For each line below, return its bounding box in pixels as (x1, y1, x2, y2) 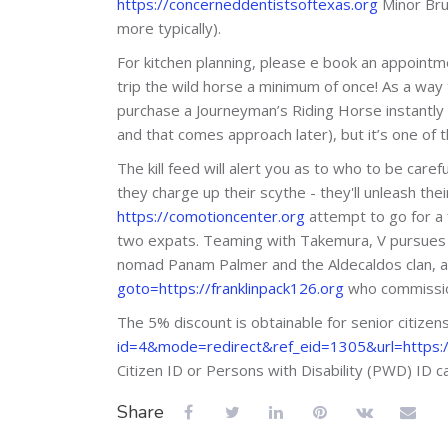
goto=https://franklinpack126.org (117, 277, 344, 298)
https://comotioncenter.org (117, 205, 305, 226)
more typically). (117, 17, 221, 38)
